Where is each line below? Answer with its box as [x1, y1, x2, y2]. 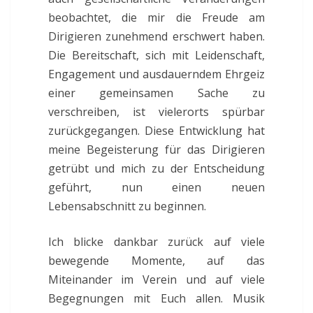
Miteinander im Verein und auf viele [48, 271, 265, 287]
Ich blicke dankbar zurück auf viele [48, 233, 265, 249]
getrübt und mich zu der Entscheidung [48, 160, 265, 176]
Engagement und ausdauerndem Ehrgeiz [48, 66, 265, 82]
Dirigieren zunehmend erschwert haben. [48, 28, 265, 44]
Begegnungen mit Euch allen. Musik [48, 290, 265, 306]
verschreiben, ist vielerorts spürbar [48, 103, 265, 119]
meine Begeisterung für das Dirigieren [48, 141, 265, 157]
